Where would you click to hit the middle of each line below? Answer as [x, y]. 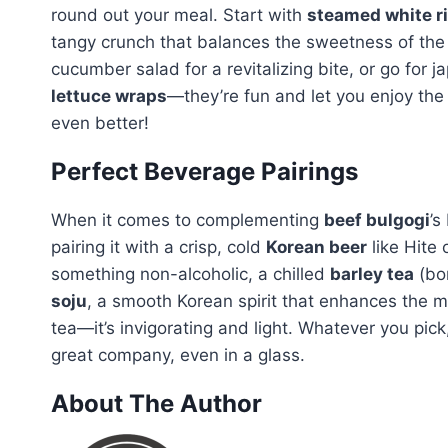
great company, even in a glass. [178, 355]
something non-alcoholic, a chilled [190, 274]
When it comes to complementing [187, 220]
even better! [100, 123]
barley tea [372, 274]
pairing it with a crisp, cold [158, 247]
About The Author [156, 403]
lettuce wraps [109, 96]
